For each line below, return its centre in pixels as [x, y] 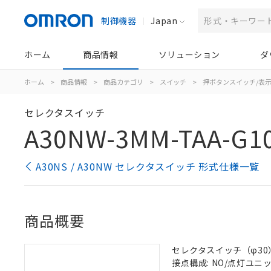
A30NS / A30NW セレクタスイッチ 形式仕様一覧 [148, 166]
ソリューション [189, 54]
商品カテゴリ [123, 82]
